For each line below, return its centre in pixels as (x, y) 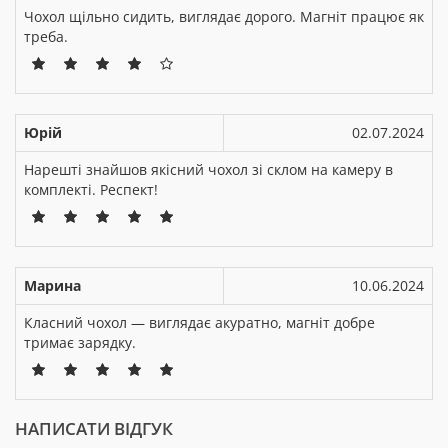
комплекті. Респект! (91, 189)
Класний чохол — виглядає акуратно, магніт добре (199, 322)
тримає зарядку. (80, 342)
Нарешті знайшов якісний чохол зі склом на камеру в (208, 169)
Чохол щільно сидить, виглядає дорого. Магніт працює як (224, 16)
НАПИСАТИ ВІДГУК (94, 428)
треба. (46, 36)
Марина (52, 285)
